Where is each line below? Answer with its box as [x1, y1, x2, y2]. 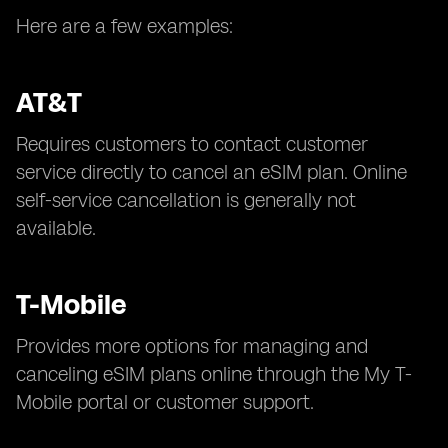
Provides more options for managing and [16, 334, 368, 358]
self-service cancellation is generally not [16, 188, 356, 212]
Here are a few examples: [16, 14, 233, 38]
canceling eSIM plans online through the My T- [16, 362, 412, 386]
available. [16, 216, 96, 240]
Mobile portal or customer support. [16, 390, 314, 414]
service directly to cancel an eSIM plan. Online [16, 160, 407, 184]
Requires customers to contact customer [16, 132, 368, 156]
